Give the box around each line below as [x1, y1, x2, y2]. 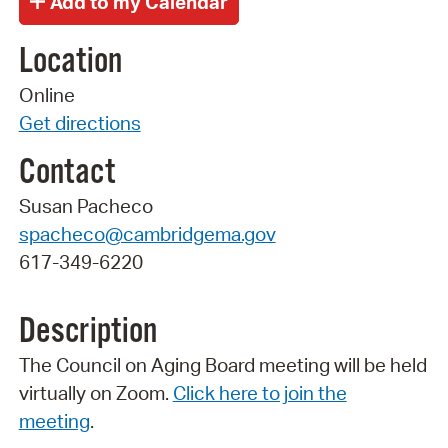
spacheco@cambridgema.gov [18, 222, 276, 247]
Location [18, 39, 122, 84]
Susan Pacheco [18, 194, 153, 219]
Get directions [18, 110, 141, 135]
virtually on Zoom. [18, 380, 173, 405]
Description [18, 309, 157, 354]
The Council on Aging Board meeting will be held [18, 352, 427, 377]
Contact [18, 151, 115, 196]
